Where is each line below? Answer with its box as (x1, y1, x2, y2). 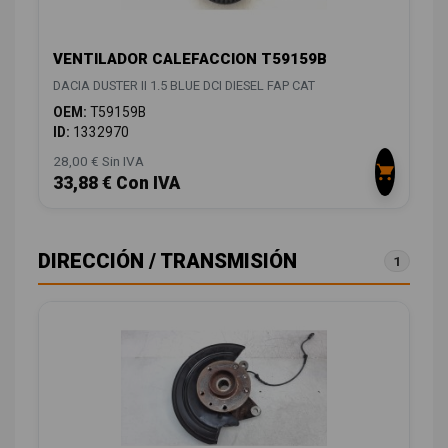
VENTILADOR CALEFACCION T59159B (53, 49, 327, 68)
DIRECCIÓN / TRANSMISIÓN (38, 248, 297, 273)
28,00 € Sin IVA (53, 152, 144, 169)
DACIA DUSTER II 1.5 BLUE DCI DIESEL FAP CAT (53, 77, 315, 93)
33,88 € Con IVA (53, 172, 180, 193)
